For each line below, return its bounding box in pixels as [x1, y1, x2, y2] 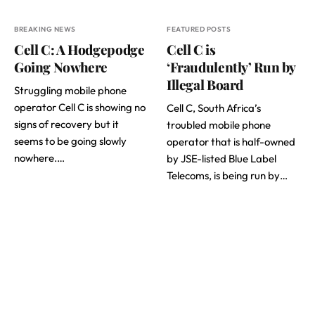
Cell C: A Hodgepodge [14, 39, 145, 58]
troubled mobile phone [167, 117, 271, 131]
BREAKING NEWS [14, 24, 76, 34]
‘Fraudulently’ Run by [167, 57, 296, 76]
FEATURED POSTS [167, 24, 231, 34]
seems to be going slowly [14, 134, 127, 148]
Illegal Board [167, 75, 244, 94]
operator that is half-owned [167, 134, 295, 148]
